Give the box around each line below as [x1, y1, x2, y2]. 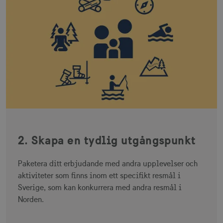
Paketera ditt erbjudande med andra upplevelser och [18, 158, 198, 168]
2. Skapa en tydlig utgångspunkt [18, 132, 196, 147]
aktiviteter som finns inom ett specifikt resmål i [18, 170, 181, 180]
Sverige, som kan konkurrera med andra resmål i [18, 182, 182, 192]
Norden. [18, 194, 44, 204]
